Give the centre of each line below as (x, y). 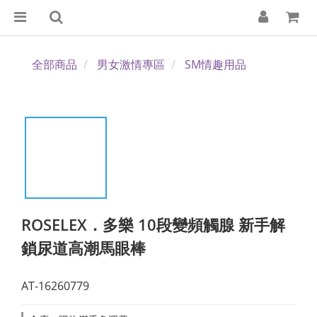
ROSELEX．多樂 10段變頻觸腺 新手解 (153, 224)
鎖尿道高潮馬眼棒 (83, 248)
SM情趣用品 (215, 64)
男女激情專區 (131, 64)
